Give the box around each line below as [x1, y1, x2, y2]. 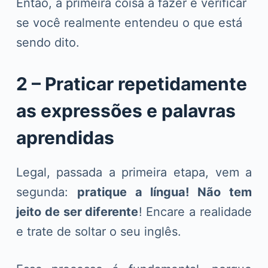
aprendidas [16, 127, 114, 149]
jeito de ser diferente [16, 205, 139, 220]
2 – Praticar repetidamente [16, 73, 247, 95]
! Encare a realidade [138, 205, 252, 220]
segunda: [16, 185, 77, 200]
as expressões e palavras [16, 100, 236, 122]
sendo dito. [16, 35, 94, 50]
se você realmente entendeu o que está [16, 16, 242, 31]
